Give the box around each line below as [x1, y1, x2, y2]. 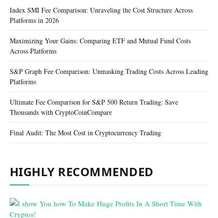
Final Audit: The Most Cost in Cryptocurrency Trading [10, 127, 161, 137]
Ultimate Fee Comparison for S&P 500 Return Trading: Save [10, 97, 178, 107]
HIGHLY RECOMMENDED [10, 163, 154, 180]
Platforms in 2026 [10, 15, 59, 25]
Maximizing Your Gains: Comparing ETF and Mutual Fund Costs [10, 36, 191, 45]
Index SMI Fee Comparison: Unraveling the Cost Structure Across [10, 5, 193, 15]
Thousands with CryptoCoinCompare [10, 107, 112, 117]
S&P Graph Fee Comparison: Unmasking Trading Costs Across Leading [10, 66, 208, 76]
